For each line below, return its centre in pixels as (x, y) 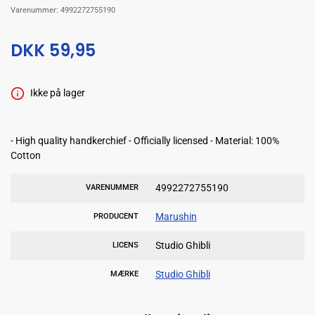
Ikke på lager (57, 93)
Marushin (176, 216)
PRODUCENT (116, 216)
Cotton (26, 155)
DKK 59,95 (53, 51)
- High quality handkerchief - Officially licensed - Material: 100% (145, 140)
